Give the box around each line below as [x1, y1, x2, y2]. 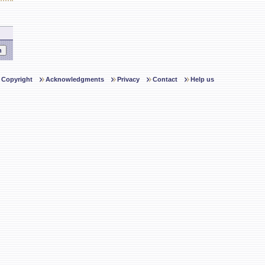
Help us [190, 76, 214, 83]
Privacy [117, 76, 140, 83]
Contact [153, 76, 177, 83]
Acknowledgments [46, 76, 104, 83]
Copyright [1, 76, 33, 83]
